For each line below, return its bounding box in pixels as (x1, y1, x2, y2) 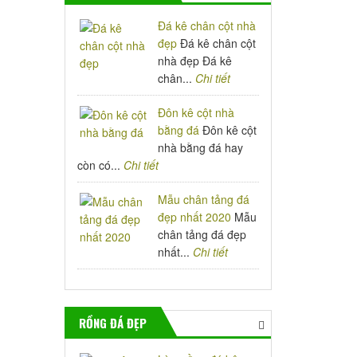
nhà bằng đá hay (158, 139, 244, 155)
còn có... (77, 157, 124, 173)
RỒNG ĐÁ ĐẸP (79, 314, 147, 331)
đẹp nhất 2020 (158, 209, 232, 225)
